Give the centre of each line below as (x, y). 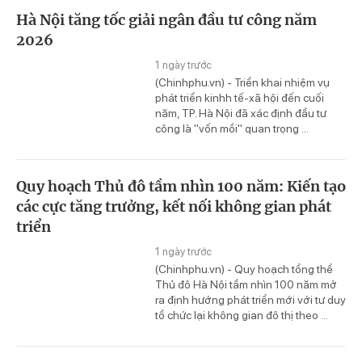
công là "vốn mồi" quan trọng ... (232, 129)
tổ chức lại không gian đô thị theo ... (242, 316)
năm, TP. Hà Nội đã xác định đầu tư (241, 114)
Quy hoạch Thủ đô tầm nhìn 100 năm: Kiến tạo (181, 187)
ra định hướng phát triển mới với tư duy (250, 300)
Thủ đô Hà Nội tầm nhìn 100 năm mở (246, 285)
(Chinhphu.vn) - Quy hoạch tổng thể (244, 269)
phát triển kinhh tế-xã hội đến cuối (240, 98)
